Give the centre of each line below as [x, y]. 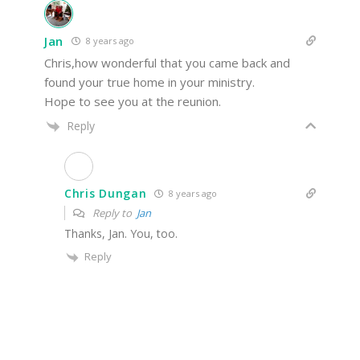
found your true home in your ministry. [149, 82]
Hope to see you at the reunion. [133, 102]
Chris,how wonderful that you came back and [167, 63]
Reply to [113, 213]
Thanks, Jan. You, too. [121, 234]
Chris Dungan [106, 194]
